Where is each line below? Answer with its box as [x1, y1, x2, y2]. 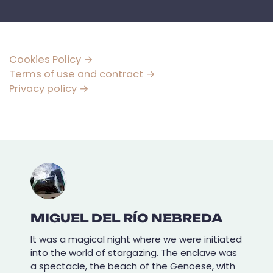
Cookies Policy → [9, 52, 93, 66]
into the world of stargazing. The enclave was [30, 246, 237, 259]
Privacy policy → [9, 81, 89, 96]
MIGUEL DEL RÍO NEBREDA [30, 211, 223, 225]
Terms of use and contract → [9, 66, 155, 81]
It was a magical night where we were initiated [30, 233, 242, 246]
